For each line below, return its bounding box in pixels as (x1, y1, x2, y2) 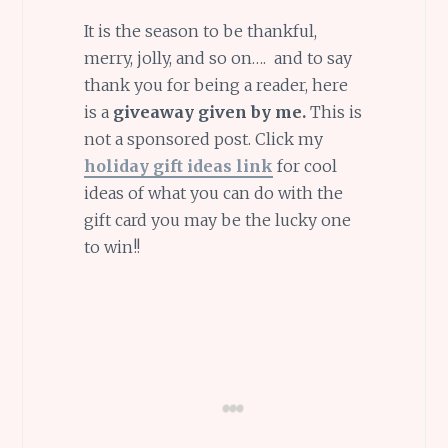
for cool (276, 156, 337, 177)
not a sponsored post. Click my (83, 129, 323, 150)
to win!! (83, 237, 140, 258)
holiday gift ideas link (83, 156, 273, 177)
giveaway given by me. (112, 102, 306, 123)
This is (305, 102, 362, 123)
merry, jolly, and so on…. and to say (83, 48, 352, 69)
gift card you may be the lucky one (83, 210, 351, 231)
